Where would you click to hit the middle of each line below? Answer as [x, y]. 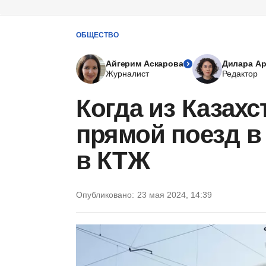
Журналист [127, 74]
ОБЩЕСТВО [97, 35]
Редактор [240, 74]
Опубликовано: [105, 194]
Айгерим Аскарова [145, 64]
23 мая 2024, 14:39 [175, 194]
